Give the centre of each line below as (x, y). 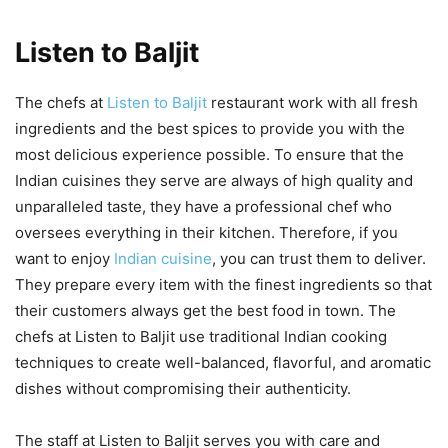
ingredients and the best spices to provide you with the (210, 128)
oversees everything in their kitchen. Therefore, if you (206, 232)
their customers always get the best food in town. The (205, 310)
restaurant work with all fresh (312, 102)
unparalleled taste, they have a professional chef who (203, 206)
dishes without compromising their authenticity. (183, 388)
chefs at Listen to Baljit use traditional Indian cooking (201, 336)
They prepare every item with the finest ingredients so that (223, 284)
